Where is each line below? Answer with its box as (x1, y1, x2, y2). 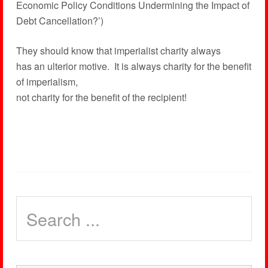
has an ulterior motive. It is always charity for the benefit (16, 59, 251, 73)
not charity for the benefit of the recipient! (16, 90, 187, 104)
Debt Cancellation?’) (16, 14, 103, 28)
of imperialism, (16, 75, 78, 89)
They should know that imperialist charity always (16, 44, 221, 57)
